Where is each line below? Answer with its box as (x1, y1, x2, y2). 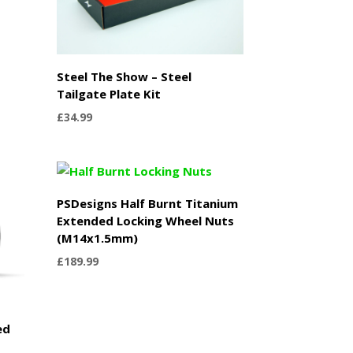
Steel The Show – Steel (57, 68, 192, 84)
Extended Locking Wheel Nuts (57, 212, 235, 229)
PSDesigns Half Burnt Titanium (57, 195, 239, 211)
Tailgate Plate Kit (57, 85, 162, 102)
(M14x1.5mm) (57, 229, 139, 246)
